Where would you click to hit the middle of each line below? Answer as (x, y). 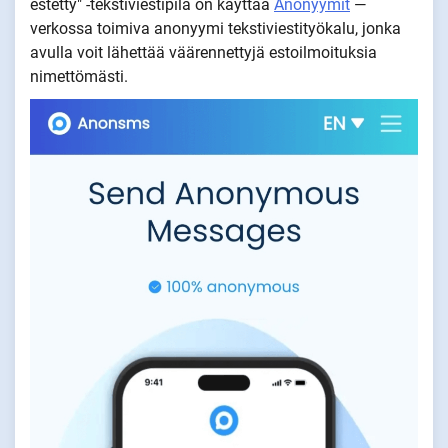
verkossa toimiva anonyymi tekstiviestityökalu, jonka (215, 28)
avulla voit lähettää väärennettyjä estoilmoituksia (203, 52)
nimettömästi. (79, 76)
